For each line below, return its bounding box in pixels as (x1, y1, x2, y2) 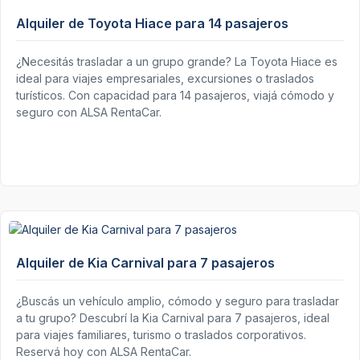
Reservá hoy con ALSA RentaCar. (16, 344, 191, 358)
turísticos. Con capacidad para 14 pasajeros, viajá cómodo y (16, 88, 334, 103)
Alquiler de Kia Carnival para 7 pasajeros (16, 254, 275, 271)
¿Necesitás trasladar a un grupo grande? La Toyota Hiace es (16, 55, 337, 69)
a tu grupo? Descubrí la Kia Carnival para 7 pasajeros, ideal (16, 310, 329, 325)
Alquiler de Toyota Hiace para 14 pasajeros (16, 15, 288, 32)
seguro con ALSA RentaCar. (16, 105, 162, 120)
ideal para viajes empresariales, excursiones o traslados (16, 72, 314, 86)
